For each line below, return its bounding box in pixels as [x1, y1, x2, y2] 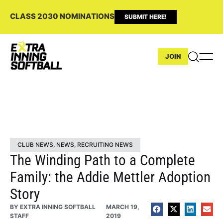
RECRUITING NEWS [77, 140, 133, 148]
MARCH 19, [106, 203, 139, 211]
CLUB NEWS [17, 140, 53, 148]
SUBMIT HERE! [124, 13, 167, 20]
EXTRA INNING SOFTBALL [18, 203, 96, 211]
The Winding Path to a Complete [10, 151, 195, 169]
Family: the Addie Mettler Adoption [10, 168, 211, 186]
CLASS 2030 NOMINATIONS [10, 11, 114, 21]
